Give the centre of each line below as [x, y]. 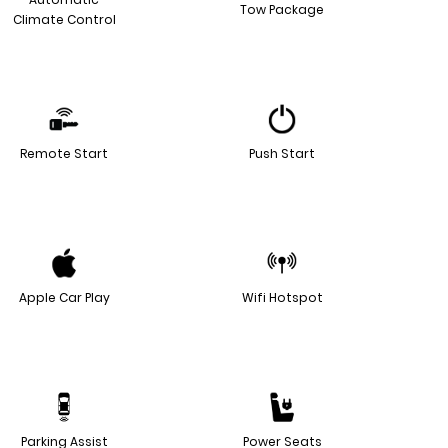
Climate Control [64, 20]
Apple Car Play [64, 298]
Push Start [282, 154]
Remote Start [64, 154]
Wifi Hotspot [282, 298]
